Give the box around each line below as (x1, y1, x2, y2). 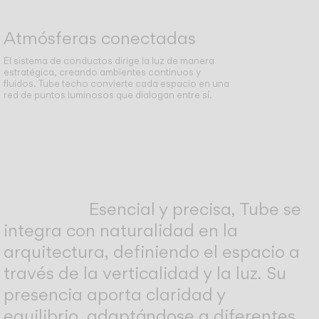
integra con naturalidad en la (4, 219, 239, 241)
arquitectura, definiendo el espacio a (4, 240, 300, 263)
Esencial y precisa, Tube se (89, 197, 302, 220)
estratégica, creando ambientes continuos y (4, 66, 202, 78)
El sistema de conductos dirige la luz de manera (4, 55, 215, 67)
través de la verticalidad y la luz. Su (4, 261, 287, 284)
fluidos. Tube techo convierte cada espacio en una (4, 78, 230, 90)
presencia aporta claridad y (4, 283, 226, 305)
